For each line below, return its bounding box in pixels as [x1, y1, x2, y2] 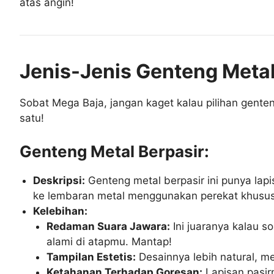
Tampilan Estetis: [46, 250, 136, 263]
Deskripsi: [33, 174, 86, 187]
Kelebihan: [33, 204, 88, 217]
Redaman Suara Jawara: [46, 220, 171, 232]
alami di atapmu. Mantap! [46, 235, 172, 248]
